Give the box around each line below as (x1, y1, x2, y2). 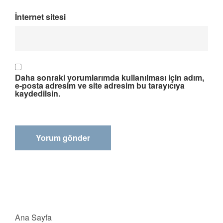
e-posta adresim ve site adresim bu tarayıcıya (15, 80, 185, 92)
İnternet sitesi (15, 11, 66, 23)
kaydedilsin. (15, 88, 60, 100)
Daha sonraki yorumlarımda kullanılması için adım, (15, 72, 204, 84)
